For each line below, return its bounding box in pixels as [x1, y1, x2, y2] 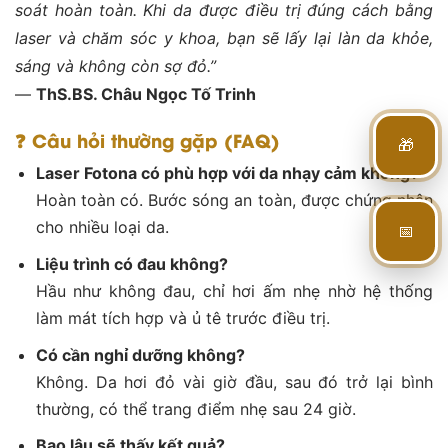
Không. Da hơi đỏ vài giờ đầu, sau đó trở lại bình [35, 371, 433, 392]
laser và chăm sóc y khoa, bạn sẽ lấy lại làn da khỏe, [15, 27, 433, 48]
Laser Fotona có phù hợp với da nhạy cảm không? [35, 163, 419, 184]
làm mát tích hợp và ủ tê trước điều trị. [35, 308, 330, 329]
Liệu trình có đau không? [35, 254, 228, 275]
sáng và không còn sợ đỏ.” [15, 55, 216, 76]
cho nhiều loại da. [35, 217, 169, 238]
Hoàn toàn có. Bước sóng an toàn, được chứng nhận [35, 190, 433, 211]
